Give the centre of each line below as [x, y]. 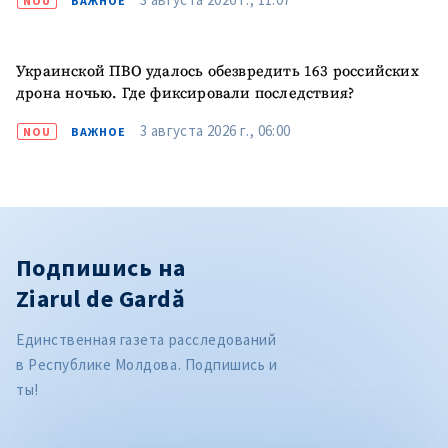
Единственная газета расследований [146, 340]
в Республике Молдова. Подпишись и [147, 365]
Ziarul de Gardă [101, 299]
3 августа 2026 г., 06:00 [215, 131]
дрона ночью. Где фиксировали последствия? [185, 94]
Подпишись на [101, 268]
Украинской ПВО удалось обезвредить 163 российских [217, 72]
